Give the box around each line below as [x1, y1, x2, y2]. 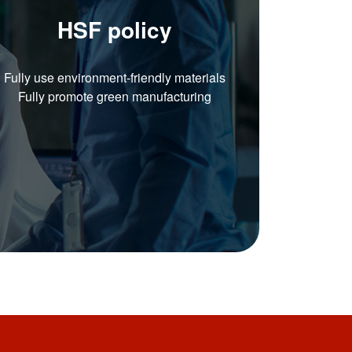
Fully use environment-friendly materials [3, 68, 225, 86]
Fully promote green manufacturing [17, 86, 211, 105]
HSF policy [57, 13, 172, 46]
